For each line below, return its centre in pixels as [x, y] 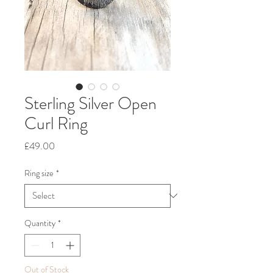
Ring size [39, 173]
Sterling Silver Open [90, 103]
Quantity [40, 223]
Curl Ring [56, 123]
